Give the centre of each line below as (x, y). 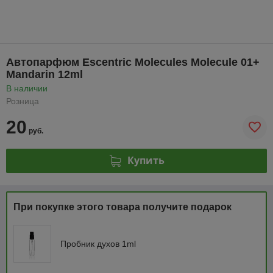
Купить (146, 161)
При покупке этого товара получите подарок (122, 207)
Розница (23, 101)
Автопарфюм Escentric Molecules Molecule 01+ (133, 62)
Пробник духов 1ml (98, 243)
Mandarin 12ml (44, 74)
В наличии (27, 88)
